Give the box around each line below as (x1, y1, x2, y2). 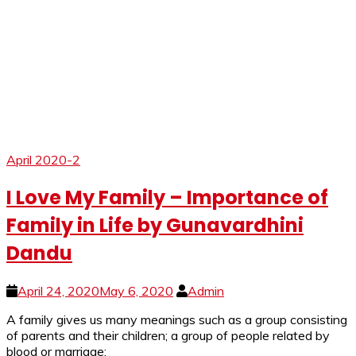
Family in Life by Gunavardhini (6, 212, 304, 239)
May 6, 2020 (99, 283, 173, 300)
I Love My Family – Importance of (6, 184, 328, 211)
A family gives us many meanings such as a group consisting (6, 311, 347, 328)
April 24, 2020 (17, 283, 99, 300)
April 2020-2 (6, 152, 80, 168)
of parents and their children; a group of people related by (6, 327, 330, 344)
